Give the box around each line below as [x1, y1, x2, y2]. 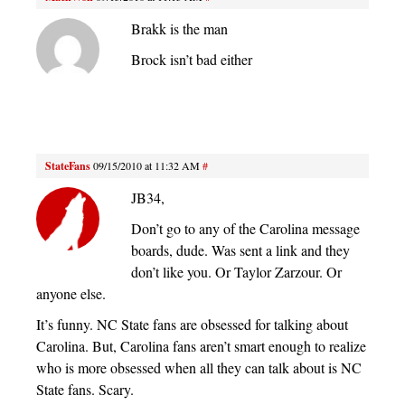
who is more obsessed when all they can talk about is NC [36, 358, 362, 378]
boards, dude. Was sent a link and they [131, 240, 350, 260]
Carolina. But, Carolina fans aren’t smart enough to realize [36, 336, 366, 356]
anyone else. [36, 284, 106, 304]
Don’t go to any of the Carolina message [131, 219, 360, 239]
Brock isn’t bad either [131, 50, 252, 70]
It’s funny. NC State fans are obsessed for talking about [36, 315, 348, 334]
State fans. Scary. [36, 380, 134, 400]
